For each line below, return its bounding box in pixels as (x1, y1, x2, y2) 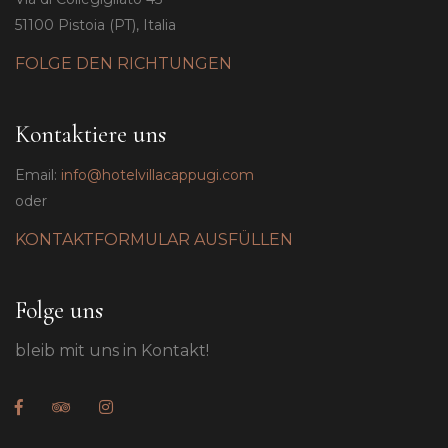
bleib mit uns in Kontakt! (15, 340, 209, 360)
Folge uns (15, 296, 103, 326)
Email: (15, 166, 61, 185)
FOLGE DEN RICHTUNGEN (15, 54, 232, 74)
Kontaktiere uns (15, 120, 166, 150)
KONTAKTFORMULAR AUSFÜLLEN (15, 230, 293, 249)
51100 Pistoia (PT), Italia (15, 16, 176, 35)
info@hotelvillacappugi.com (61, 166, 254, 185)
